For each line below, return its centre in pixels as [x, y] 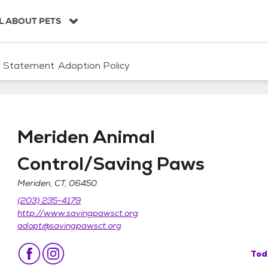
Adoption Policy [94, 66]
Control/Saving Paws [111, 163]
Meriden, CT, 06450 [57, 183]
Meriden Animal [86, 136]
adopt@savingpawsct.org [70, 225]
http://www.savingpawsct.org [78, 213]
